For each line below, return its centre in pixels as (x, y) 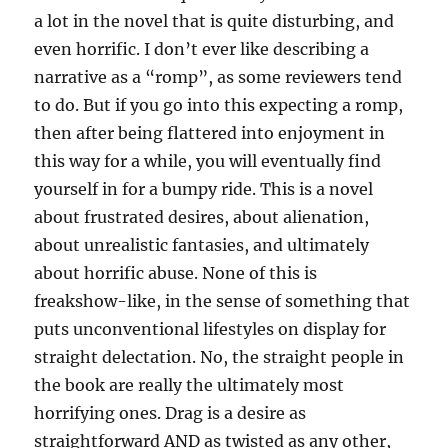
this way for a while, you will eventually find (208, 161)
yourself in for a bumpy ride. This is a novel (204, 189)
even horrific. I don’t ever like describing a (202, 49)
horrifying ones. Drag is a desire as (170, 413)
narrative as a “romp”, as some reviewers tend (218, 77)
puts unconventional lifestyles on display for (210, 329)
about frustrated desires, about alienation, (202, 217)
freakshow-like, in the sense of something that (222, 301)
